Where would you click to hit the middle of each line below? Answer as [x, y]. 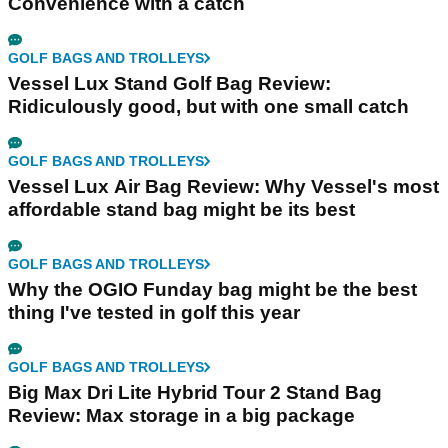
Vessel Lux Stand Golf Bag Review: [169, 83]
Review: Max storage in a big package [181, 415]
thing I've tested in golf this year [154, 312]
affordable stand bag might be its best [181, 209]
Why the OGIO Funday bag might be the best [212, 289]
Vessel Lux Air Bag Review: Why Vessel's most [223, 186]
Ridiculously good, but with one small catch [208, 106]
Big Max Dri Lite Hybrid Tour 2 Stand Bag [195, 392]
